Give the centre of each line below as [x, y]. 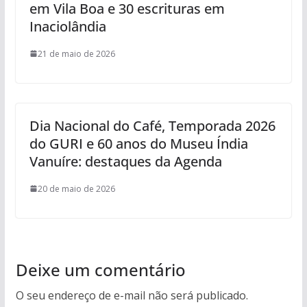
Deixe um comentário [100, 269]
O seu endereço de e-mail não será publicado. [132, 295]
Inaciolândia [67, 26]
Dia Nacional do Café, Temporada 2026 [152, 125]
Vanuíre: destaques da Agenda [125, 161]
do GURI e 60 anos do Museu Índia [138, 143]
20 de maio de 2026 [76, 188]
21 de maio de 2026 [76, 53]
